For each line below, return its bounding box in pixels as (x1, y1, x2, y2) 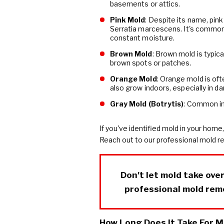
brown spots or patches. (109, 58, 191, 67)
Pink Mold (109, 15, 145, 24)
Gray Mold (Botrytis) (109, 99, 184, 108)
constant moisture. (109, 33, 175, 42)
